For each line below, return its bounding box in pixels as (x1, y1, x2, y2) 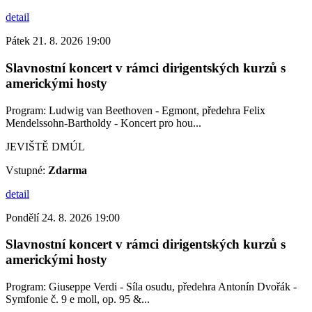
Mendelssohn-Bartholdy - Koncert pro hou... (6, 116, 201, 129)
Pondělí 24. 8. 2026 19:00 (6, 211, 120, 224)
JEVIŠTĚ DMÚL (6, 140, 85, 153)
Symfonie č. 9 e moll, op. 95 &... (6, 293, 150, 306)
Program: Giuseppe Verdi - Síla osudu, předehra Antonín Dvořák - (6, 281, 297, 293)
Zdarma (48, 164, 87, 176)
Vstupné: (6, 164, 48, 176)
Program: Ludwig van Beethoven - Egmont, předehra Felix (6, 104, 265, 116)
